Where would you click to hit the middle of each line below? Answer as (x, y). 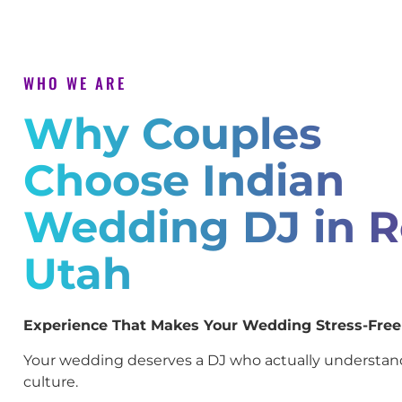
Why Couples (172, 134)
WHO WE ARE (75, 83)
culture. (51, 381)
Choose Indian (184, 181)
